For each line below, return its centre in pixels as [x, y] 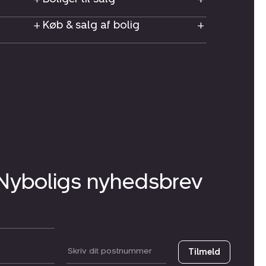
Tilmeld [204, 252]
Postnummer [94, 252]
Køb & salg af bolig [91, 25]
